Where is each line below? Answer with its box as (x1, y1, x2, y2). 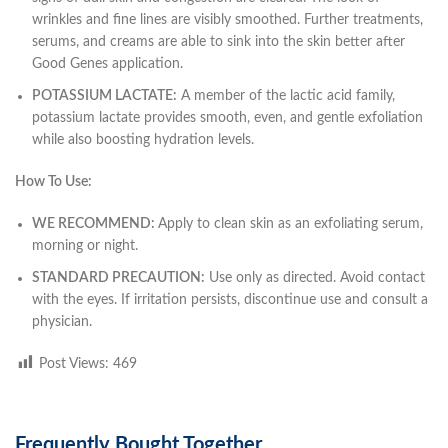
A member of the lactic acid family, (177, 88, 395, 103)
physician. (32, 314, 92, 329)
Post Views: (39, 356, 109, 371)
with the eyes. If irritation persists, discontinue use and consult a (32, 292, 428, 307)
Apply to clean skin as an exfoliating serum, (158, 216, 423, 231)
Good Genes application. (32, 56, 183, 71)
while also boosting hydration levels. (32, 132, 254, 147)
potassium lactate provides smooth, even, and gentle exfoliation (32, 110, 423, 125)
